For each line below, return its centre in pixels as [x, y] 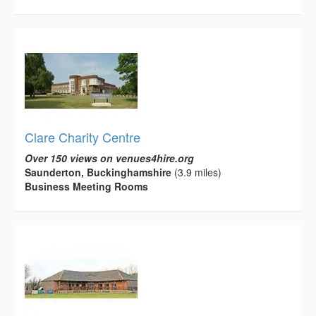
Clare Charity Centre [83, 136]
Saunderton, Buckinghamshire [98, 172]
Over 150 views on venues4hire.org [109, 158]
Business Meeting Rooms [86, 186]
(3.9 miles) [196, 172]
